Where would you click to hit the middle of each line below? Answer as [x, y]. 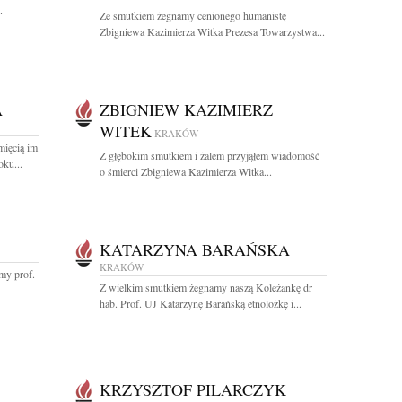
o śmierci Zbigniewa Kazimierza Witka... [186, 171]
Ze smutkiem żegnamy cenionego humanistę [193, 15]
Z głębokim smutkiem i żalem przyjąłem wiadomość [210, 155]
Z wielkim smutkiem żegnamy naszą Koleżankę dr [206, 287]
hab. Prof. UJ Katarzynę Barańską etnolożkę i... [201, 303]
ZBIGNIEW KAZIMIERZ [186, 109]
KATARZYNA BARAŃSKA [195, 249]
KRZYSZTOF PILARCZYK [193, 389]
